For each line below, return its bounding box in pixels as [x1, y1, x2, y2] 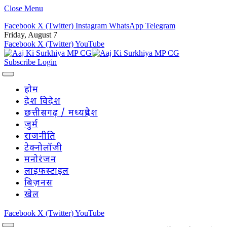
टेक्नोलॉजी [24, 142, 62, 154]
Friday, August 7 [4, 30, 57, 39]
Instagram [75, 21, 107, 30]
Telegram [145, 21, 175, 30]
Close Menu [4, 4, 43, 13]
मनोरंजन [24, 154, 56, 166]
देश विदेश [24, 96, 61, 107]
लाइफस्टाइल [24, 166, 69, 177]
